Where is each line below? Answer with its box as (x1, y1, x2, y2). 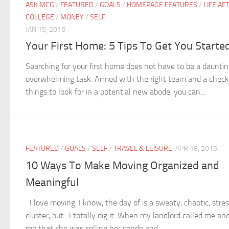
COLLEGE (26, 13, 54, 22)
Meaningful (26, 175, 79, 189)
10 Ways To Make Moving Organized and (26, 158, 219, 172)
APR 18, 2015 (175, 144, 217, 153)
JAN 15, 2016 (26, 25, 65, 34)
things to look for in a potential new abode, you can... (26, 87, 205, 97)
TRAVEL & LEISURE (113, 144, 172, 153)
